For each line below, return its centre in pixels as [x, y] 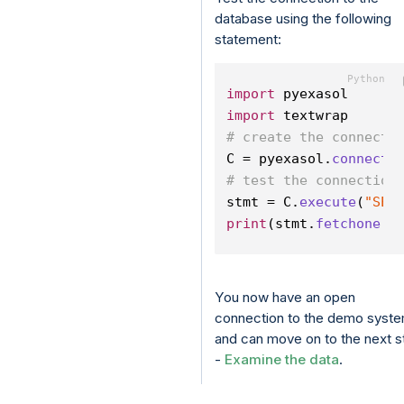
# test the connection [312, 181]
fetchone [349, 224]
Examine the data [281, 360]
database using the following [303, 19]
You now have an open [285, 298]
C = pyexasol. [280, 159]
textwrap [312, 116]
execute [328, 202]
